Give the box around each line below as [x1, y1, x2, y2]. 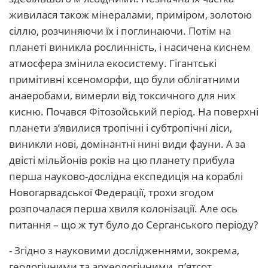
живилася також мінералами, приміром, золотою [9, 8, 252, 22]
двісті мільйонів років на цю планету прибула [9, 153, 234, 167]
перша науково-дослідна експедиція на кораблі [9, 169, 243, 183]
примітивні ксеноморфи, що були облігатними [9, 72, 240, 86]
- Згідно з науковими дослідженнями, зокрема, [9, 243, 239, 257]
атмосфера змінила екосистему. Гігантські [9, 56, 217, 70]
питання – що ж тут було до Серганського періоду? [9, 218, 258, 232]
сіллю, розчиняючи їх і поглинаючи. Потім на [9, 24, 231, 38]
